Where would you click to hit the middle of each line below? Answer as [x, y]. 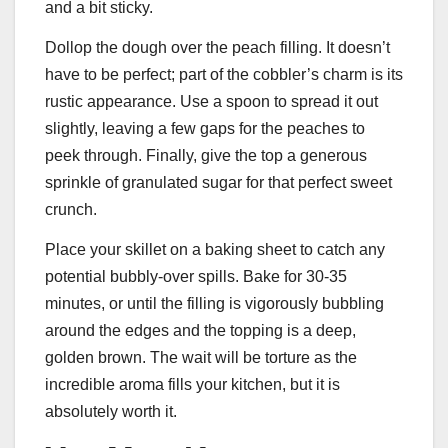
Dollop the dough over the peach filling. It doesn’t [217, 48]
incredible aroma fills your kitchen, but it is [192, 384]
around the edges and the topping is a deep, [200, 330]
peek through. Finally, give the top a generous [206, 156]
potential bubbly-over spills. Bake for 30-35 [196, 276]
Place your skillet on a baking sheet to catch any [215, 249]
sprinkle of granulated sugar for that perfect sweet [218, 183]
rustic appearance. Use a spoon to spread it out [211, 102]
